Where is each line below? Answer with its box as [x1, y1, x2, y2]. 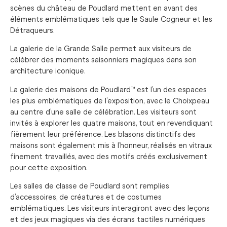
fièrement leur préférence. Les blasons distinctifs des [10, 129, 196, 139]
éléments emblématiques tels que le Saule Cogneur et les [10, 14, 212, 24]
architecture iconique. [10, 66, 85, 76]
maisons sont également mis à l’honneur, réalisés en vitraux [10, 140, 212, 150]
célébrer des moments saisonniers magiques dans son [10, 55, 197, 65]
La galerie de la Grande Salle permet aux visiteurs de [10, 44, 192, 54]
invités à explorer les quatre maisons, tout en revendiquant [10, 118, 213, 128]
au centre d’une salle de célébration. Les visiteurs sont [10, 107, 197, 117]
